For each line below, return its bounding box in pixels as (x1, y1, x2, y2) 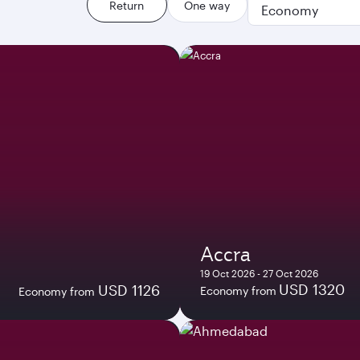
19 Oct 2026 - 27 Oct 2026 (200, 267, 318, 279)
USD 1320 (279, 280, 345, 298)
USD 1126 (98, 280, 160, 299)
